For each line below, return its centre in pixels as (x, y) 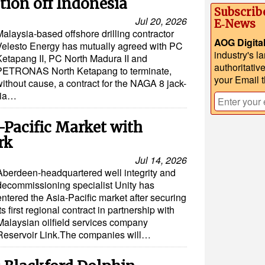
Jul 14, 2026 (161, 160)
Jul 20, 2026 (161, 21)
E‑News (235, 24)
